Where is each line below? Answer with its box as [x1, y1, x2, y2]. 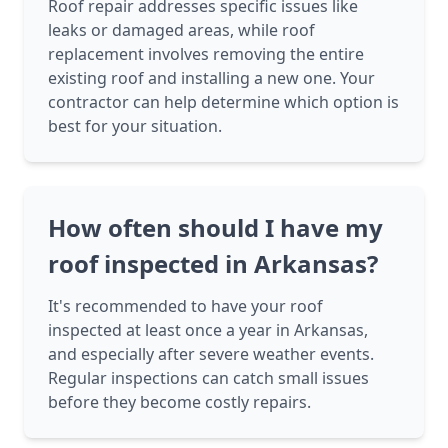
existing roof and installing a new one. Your [48, 67, 375, 90]
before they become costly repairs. [48, 391, 311, 414]
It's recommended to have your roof [48, 295, 323, 318]
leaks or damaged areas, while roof [48, 19, 315, 42]
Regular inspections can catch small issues [48, 367, 369, 390]
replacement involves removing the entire [48, 43, 364, 66]
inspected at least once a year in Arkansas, [48, 319, 368, 342]
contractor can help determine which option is [48, 91, 399, 114]
